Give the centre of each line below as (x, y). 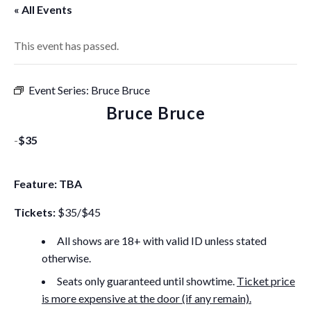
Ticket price (266, 281)
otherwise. (66, 258)
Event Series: (60, 90)
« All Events (43, 9)
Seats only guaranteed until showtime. (147, 281)
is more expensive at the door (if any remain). (146, 298)
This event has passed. (66, 45)
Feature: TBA (48, 184)
